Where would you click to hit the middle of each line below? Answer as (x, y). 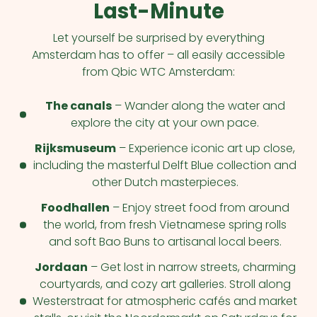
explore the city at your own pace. (165, 123)
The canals (78, 105)
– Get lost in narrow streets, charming (191, 267)
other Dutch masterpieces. (165, 182)
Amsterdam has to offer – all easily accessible (158, 55)
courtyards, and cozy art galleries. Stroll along (165, 284)
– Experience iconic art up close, (205, 148)
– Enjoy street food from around (199, 208)
